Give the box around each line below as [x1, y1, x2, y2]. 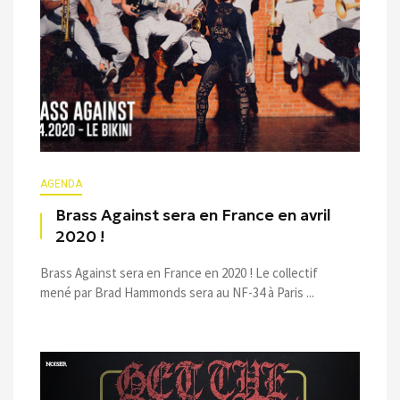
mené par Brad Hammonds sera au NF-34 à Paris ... [40, 283, 314, 301]
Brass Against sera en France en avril [55, 204, 331, 225]
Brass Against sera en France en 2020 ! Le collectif [40, 263, 318, 281]
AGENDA [40, 177, 82, 190]
